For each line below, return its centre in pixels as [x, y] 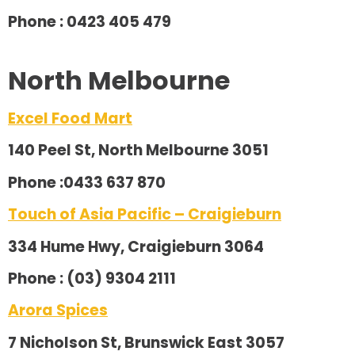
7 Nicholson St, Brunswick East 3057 [146, 342]
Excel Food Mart [70, 119]
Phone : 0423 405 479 [90, 21]
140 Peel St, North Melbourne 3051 [138, 151]
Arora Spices [58, 311]
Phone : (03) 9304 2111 [92, 279]
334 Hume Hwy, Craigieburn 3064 [136, 246]
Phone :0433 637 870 [87, 182]
